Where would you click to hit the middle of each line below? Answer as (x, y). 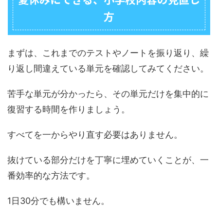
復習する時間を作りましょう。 (69, 109)
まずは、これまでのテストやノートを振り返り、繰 (108, 53)
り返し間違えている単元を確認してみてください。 (108, 68)
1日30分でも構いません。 (58, 200)
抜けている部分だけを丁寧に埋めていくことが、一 (108, 160)
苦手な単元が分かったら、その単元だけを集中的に (108, 93)
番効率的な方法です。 (51, 175)
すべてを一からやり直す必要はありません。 (95, 134)
